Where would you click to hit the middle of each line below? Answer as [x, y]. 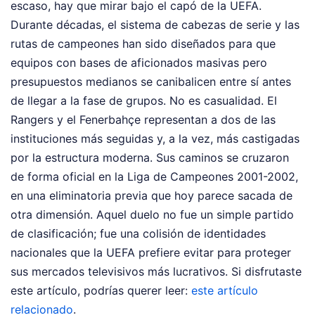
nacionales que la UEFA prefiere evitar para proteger [151, 252]
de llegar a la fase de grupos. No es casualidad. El [144, 101]
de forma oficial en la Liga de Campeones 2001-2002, [154, 176]
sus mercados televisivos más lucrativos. [121, 271]
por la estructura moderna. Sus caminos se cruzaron [150, 157]
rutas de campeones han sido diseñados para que [143, 44]
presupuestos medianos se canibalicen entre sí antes [151, 82]
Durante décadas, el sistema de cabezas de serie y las [155, 25]
